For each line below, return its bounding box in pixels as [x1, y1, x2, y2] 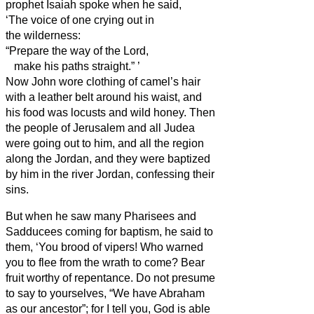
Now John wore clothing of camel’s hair [6, 75, 200, 88]
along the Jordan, [6, 152, 95, 165]
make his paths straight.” [6, 60, 135, 72]
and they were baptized [95, 152, 210, 165]
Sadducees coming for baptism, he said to [6, 225, 213, 238]
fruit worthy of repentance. [6, 271, 136, 284]
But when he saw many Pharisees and [6, 210, 196, 222]
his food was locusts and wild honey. [6, 106, 189, 118]
